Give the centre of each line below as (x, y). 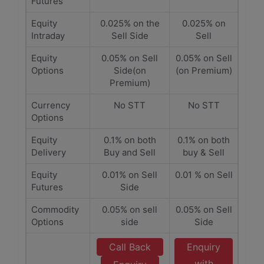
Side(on (130, 70)
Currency (51, 105)
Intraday (48, 36)
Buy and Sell (130, 152)
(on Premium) (204, 70)
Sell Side (130, 36)
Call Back (130, 247)
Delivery (49, 152)
